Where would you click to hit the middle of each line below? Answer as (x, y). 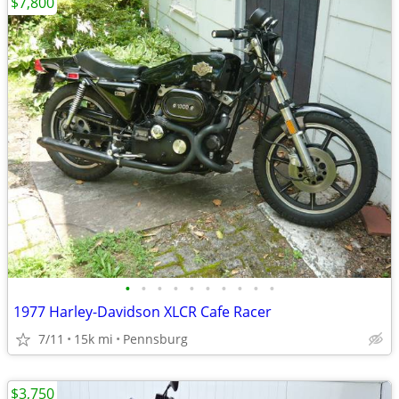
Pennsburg (155, 339)
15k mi (94, 339)
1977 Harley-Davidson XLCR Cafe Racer (142, 312)
